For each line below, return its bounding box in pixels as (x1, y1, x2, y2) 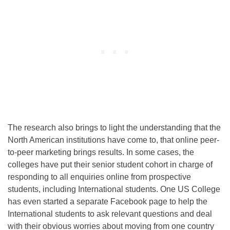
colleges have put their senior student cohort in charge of (8, 160, 213, 169)
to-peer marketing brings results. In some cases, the (8, 148, 194, 157)
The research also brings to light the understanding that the (8, 123, 221, 132)
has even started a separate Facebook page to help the (8, 197, 207, 206)
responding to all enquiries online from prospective (8, 172, 191, 182)
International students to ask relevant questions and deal (8, 209, 212, 219)
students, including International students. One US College (8, 185, 220, 194)
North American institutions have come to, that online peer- (8, 136, 219, 145)
